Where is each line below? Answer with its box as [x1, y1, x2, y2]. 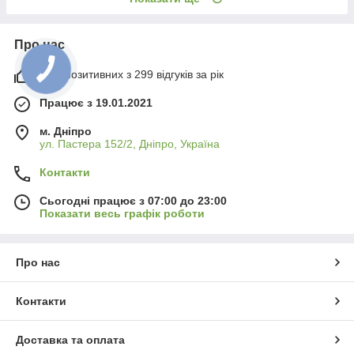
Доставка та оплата [16, 333, 125, 346]
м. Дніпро [40, 124, 92, 137]
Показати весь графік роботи [40, 206, 205, 220]
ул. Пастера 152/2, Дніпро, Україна [40, 137, 220, 150]
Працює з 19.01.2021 [40, 96, 153, 109]
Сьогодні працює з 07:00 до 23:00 [40, 194, 227, 207]
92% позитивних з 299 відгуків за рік [40, 67, 224, 81]
